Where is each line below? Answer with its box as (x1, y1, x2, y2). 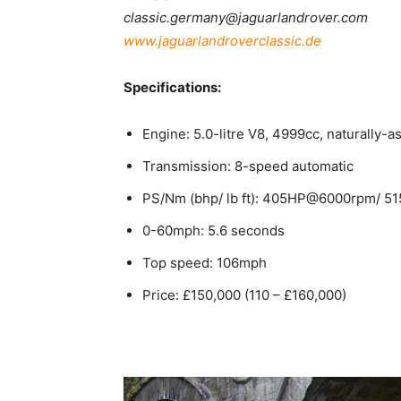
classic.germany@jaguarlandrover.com (124, 9, 368, 27)
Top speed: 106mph (142, 254, 267, 272)
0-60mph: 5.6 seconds (142, 222, 285, 240)
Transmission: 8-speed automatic (142, 158, 354, 175)
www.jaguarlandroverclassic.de (124, 32, 321, 50)
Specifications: (124, 79, 221, 97)
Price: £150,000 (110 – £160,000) (142, 286, 346, 304)
